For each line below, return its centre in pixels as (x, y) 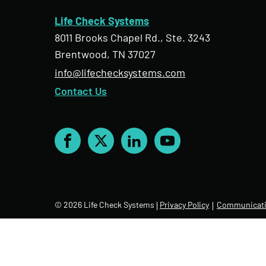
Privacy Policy (184, 206)
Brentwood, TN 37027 (105, 55)
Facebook (90, 148)
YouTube (187, 148)
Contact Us (81, 92)
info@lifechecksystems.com (120, 74)
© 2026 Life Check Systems (104, 206)
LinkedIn (153, 148)
